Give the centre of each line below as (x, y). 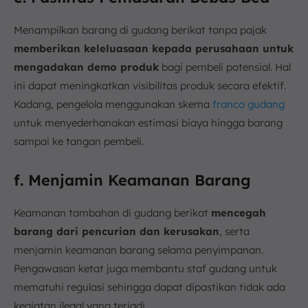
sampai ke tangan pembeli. (79, 141)
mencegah (239, 212)
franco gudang (249, 104)
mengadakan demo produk (86, 67)
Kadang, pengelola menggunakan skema (113, 104)
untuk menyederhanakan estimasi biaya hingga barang (148, 122)
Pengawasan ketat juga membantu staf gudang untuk (145, 268)
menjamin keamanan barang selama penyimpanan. (139, 250)
